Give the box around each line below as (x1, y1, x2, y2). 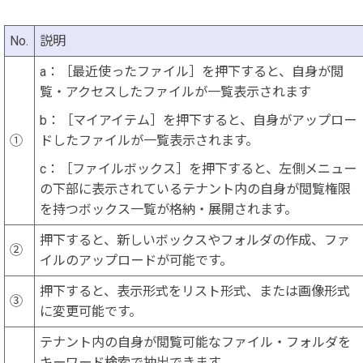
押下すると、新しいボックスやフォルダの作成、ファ (40, 233, 351, 249)
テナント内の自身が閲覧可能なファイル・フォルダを (40, 335, 352, 351)
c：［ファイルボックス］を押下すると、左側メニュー (40, 161, 357, 177)
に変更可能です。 (40, 304, 143, 320)
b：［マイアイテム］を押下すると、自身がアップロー (40, 113, 357, 129)
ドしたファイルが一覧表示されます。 (40, 133, 259, 149)
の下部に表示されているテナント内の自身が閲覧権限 (40, 181, 352, 198)
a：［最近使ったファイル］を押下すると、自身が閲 (40, 64, 344, 80)
